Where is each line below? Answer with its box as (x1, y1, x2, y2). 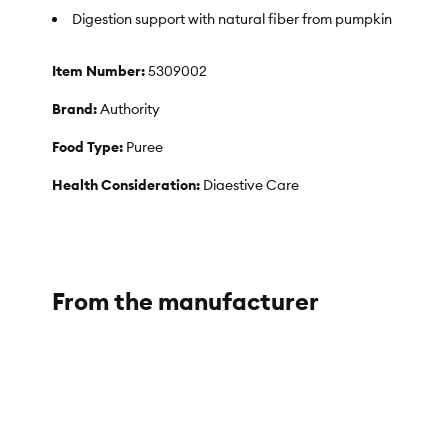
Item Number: (52, 62, 148, 81)
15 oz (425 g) (104, 252, 186, 271)
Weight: (52, 252, 104, 271)
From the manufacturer (52, 286, 319, 317)
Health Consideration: (52, 176, 200, 195)
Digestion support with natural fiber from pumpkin (72, 10, 392, 29)
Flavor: (52, 214, 99, 233)
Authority (100, 100, 160, 119)
